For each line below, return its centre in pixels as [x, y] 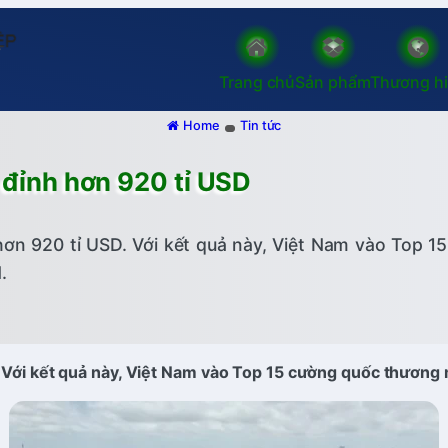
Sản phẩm [333, 82]
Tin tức [261, 125]
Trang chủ [257, 82]
